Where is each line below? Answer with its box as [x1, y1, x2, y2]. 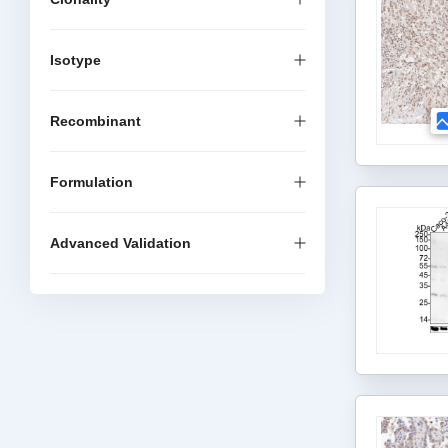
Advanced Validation [50, 235, 191, 251]
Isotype [50, 52, 101, 68]
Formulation [50, 174, 133, 190]
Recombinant [50, 113, 141, 129]
